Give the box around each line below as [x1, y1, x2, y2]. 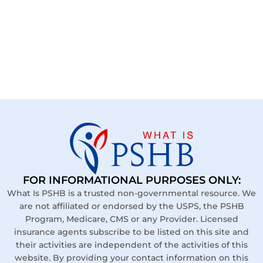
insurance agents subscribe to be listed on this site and [14, 227, 249, 238]
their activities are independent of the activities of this [15, 240, 248, 251]
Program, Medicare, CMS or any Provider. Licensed [25, 214, 238, 225]
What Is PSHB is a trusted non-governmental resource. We [7, 188, 256, 199]
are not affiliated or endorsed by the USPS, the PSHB [19, 201, 244, 212]
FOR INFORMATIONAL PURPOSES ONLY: [22, 174, 241, 187]
